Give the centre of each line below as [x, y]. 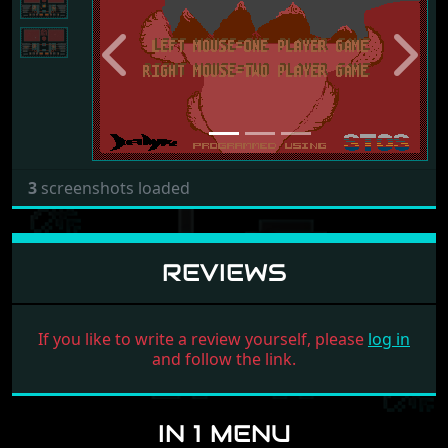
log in [389, 338]
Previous [148, 63]
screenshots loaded [113, 187]
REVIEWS [224, 272]
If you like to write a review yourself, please [203, 338]
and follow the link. [224, 358]
